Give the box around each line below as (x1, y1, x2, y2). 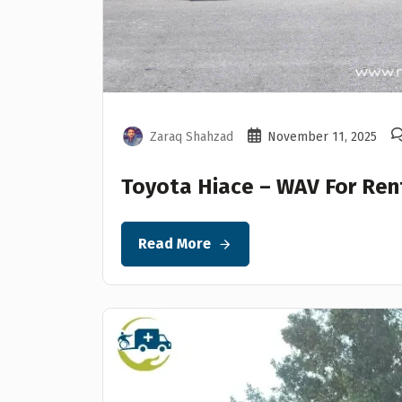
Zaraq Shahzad (150, 128, 233, 144)
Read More (138, 235, 211, 253)
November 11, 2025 (267, 128, 377, 144)
